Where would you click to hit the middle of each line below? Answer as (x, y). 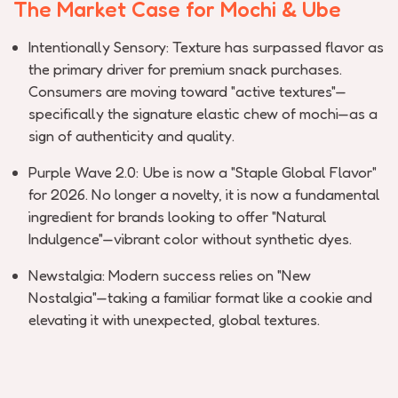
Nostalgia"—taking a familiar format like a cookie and (200, 297)
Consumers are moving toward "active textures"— (187, 91)
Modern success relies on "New (210, 275)
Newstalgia (65, 275)
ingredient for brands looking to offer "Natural (177, 216)
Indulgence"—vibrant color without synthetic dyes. (190, 239)
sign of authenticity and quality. (131, 135)
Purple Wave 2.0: (84, 172)
